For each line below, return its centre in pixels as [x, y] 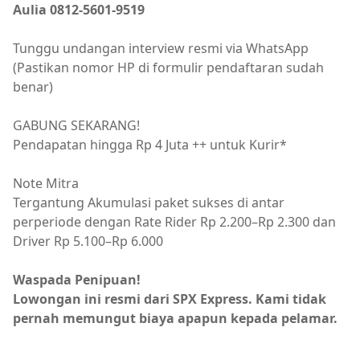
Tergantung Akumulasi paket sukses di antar [149, 202]
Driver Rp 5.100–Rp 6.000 [88, 241]
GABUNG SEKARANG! [76, 125]
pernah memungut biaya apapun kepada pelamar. [175, 318]
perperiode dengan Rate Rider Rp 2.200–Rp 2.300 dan [174, 222]
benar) [33, 87]
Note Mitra [46, 183]
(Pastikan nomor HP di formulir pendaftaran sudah [168, 67]
